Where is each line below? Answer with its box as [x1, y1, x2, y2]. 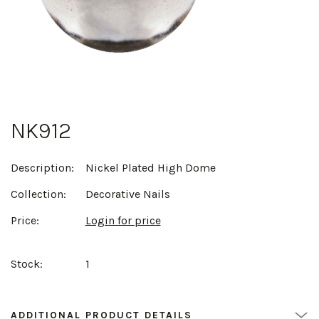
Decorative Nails [85, 187, 170, 201]
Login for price [85, 213, 161, 227]
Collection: [11, 187, 66, 201]
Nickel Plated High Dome [85, 160, 216, 174]
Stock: [11, 256, 43, 271]
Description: [11, 160, 74, 174]
